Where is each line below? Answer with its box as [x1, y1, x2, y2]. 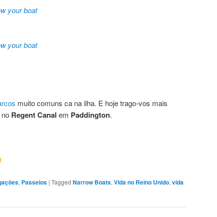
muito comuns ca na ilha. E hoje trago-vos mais [15, 98, 168, 108]
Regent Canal [11, 109, 57, 121]
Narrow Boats [73, 177, 111, 186]
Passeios [21, 177, 47, 186]
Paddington [71, 109, 110, 121]
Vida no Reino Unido [114, 177, 169, 186]
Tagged [51, 177, 71, 186]
